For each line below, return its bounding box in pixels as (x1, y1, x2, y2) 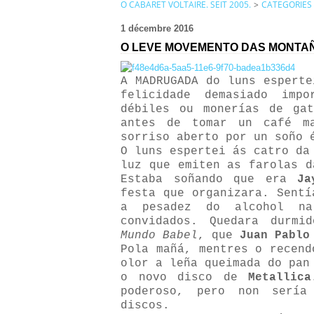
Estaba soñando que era (121, 173, 298, 186)
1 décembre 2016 (121, 23, 193, 34)
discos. (121, 299, 170, 312)
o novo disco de (121, 271, 249, 284)
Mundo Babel (121, 229, 198, 242)
